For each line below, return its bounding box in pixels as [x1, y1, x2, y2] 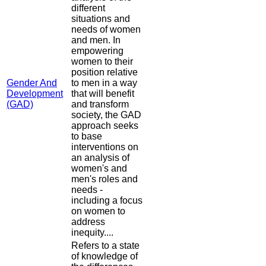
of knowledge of [71, 251, 138, 262]
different [71, 3, 105, 14]
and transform [71, 99, 129, 110]
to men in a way [71, 78, 137, 88]
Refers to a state [71, 240, 140, 251]
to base [71, 131, 102, 142]
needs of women [71, 24, 141, 35]
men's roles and [71, 174, 138, 185]
